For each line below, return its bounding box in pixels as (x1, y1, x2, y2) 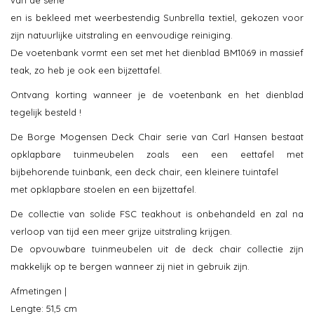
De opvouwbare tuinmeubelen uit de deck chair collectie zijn (11, 243, 303, 255)
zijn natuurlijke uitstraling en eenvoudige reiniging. (11, 29, 233, 41)
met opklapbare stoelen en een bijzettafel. (11, 184, 196, 196)
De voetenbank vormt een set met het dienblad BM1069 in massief (11, 47, 303, 59)
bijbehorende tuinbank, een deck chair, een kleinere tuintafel (11, 166, 278, 178)
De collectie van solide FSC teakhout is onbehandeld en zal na (11, 208, 303, 220)
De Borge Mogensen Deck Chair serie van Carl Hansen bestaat (11, 131, 303, 143)
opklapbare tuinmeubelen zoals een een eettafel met (11, 149, 303, 161)
